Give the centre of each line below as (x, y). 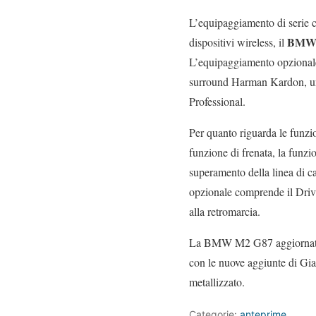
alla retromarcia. (225, 212)
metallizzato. (217, 282)
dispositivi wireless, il (238, 42)
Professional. (217, 102)
